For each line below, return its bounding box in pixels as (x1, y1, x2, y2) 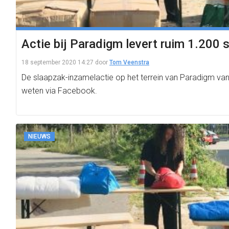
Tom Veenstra (109, 59, 149, 66)
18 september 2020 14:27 (21, 59, 94, 66)
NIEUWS (28, 133, 51, 140)
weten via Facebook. (21, 86, 97, 96)
